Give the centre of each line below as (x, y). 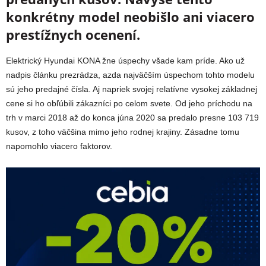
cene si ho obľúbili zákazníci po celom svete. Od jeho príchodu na (129, 103)
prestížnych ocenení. (73, 34)
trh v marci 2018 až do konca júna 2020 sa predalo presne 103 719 (132, 118)
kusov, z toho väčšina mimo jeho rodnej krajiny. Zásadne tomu (123, 132)
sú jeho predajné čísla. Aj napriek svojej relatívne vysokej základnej (132, 89)
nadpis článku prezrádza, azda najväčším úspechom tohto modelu (130, 75)
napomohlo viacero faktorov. (59, 146)
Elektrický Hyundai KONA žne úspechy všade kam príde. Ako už (125, 61)
